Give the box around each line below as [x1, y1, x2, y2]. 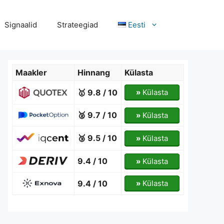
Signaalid [4, 20, 37, 29]
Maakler [15, 67, 47, 77]
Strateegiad [56, 20, 98, 29]
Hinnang [77, 67, 110, 77]
